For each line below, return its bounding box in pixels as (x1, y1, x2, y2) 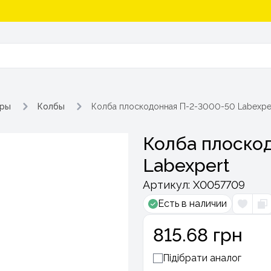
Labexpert (143, 155, 230, 176)
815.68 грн (153, 224, 243, 246)
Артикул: (143, 178, 193, 191)
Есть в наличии (158, 198, 227, 209)
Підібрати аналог (163, 252, 241, 264)
